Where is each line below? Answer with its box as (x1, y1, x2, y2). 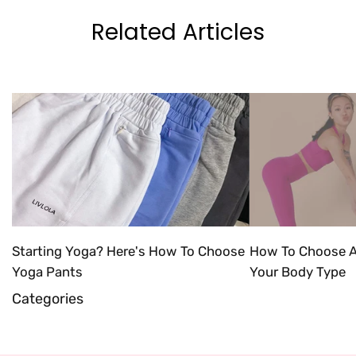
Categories (12, 289, 83, 308)
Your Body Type (249, 264, 346, 281)
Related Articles (91, 15, 265, 48)
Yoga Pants (12, 264, 83, 281)
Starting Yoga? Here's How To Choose (12, 243, 245, 260)
